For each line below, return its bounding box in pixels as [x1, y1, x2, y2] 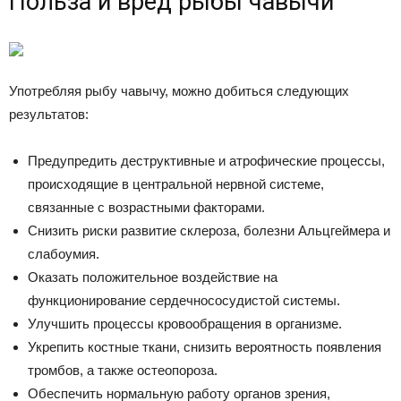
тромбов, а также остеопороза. [28, 363, 218, 378]
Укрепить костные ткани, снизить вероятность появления [28, 339, 381, 354]
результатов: [9, 107, 89, 122]
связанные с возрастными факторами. [28, 200, 265, 215]
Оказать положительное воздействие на [28, 269, 277, 285]
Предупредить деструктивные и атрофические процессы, [28, 153, 385, 168]
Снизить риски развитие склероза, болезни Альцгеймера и [28, 223, 390, 238]
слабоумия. [28, 246, 99, 261]
